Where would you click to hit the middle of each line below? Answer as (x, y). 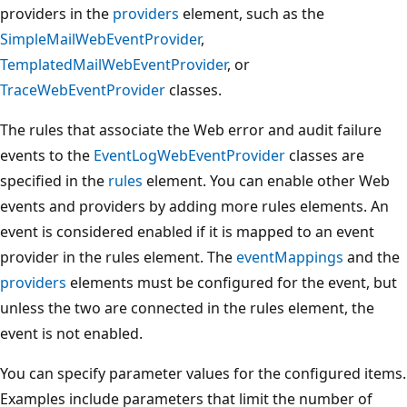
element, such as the (252, 13)
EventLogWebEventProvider (189, 155)
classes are (325, 155)
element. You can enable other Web (266, 180)
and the (372, 257)
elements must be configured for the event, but (232, 282)
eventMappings (290, 257)
